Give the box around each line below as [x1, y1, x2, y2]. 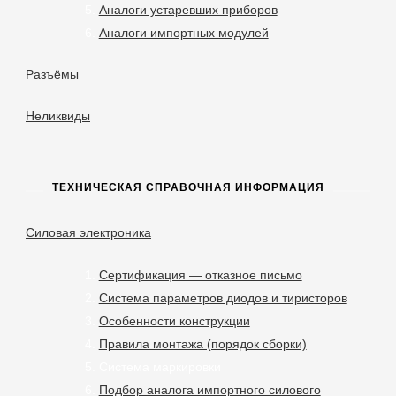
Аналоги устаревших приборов [98, 2, 278, 17]
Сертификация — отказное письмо [98, 267, 302, 282]
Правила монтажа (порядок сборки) [98, 336, 307, 351]
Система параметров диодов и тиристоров [98, 290, 347, 305]
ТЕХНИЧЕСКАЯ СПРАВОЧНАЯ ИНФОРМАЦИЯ [52, 181, 324, 194]
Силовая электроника [26, 225, 151, 240]
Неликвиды [26, 109, 90, 124]
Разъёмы [26, 66, 79, 81]
